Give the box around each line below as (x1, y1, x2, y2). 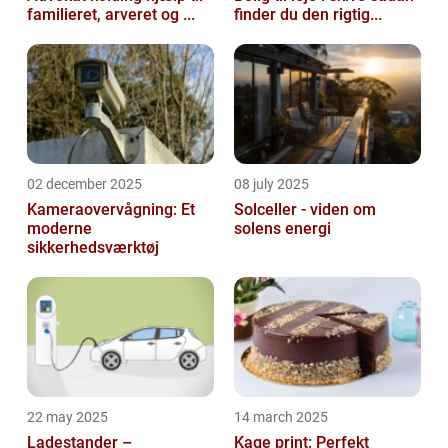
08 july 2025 (234, 175, 309, 192)
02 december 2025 (27, 175, 142, 192)
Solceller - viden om (234, 199, 376, 219)
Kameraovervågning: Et (27, 199, 195, 219)
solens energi (234, 218, 331, 238)
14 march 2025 (234, 408, 328, 425)
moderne (27, 218, 92, 238)
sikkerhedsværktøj (27, 237, 159, 257)
